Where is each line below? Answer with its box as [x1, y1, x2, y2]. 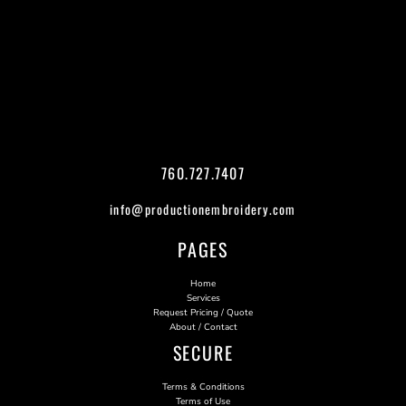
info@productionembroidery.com [110, 198, 296, 218]
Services [186, 291, 220, 304]
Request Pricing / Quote [153, 305, 253, 319]
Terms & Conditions [161, 380, 245, 393]
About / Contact [169, 320, 237, 333]
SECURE [172, 338, 234, 366]
